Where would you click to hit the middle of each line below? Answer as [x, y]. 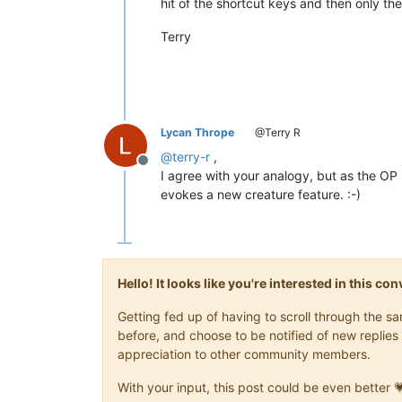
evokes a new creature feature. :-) [261, 194]
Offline [164, 169]
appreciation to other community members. [244, 354]
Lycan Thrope [197, 132]
